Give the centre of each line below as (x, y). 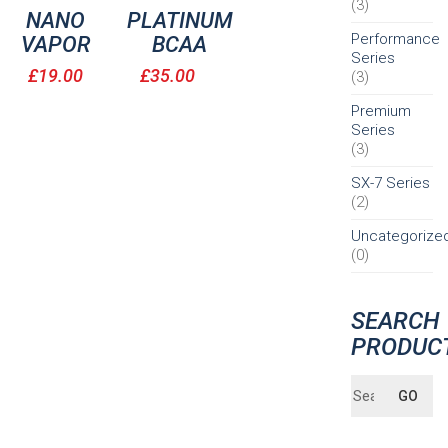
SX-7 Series (390, 182)
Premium (381, 110)
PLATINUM (179, 20)
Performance (395, 38)
